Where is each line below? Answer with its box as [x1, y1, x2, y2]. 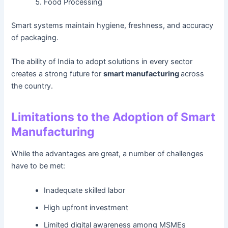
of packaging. [11, 33, 59, 43]
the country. [11, 81, 53, 91]
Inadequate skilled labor [44, 185, 126, 195]
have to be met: [11, 161, 66, 171]
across [181, 69, 205, 79]
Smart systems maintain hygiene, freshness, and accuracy [11, 21, 214, 31]
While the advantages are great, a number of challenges [11, 149, 204, 159]
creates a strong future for [11, 69, 104, 79]
